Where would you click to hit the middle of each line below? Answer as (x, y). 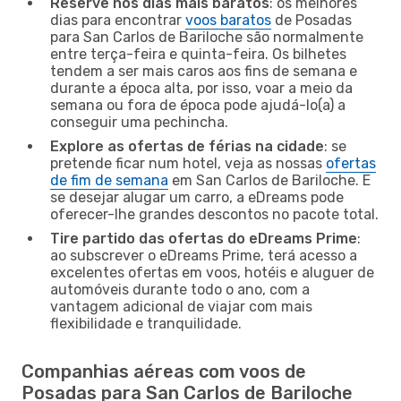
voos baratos (228, 20)
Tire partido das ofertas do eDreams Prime (204, 238)
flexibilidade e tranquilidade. (146, 323)
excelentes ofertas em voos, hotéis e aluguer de (212, 272)
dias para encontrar (118, 20)
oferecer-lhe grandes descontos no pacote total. (214, 214)
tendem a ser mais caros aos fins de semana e (204, 71)
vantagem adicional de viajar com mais (181, 306)
